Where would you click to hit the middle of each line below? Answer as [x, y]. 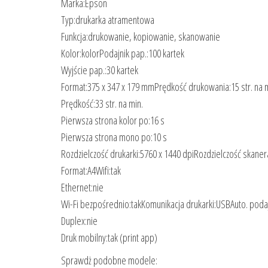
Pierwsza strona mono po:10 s [114, 137]
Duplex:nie [79, 221]
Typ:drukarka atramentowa [108, 20]
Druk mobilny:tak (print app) [109, 238]
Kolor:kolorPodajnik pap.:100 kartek [123, 54]
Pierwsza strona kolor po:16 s [113, 121]
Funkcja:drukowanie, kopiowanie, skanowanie [141, 37]
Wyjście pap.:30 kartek [100, 70]
